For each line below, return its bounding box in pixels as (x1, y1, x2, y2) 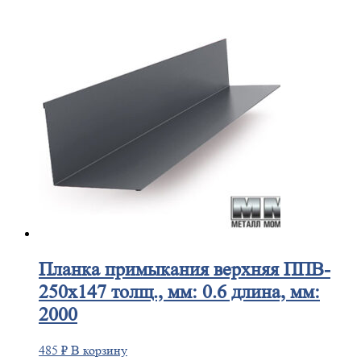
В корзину (71, 342, 127, 358)
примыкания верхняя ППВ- (100, 258, 330, 280)
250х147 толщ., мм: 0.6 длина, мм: (39, 280, 320, 303)
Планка (39, 258, 100, 280)
